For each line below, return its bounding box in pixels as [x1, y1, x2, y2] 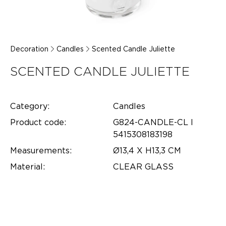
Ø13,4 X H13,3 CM [113, 146, 181, 155]
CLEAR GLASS [113, 162, 174, 172]
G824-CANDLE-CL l [113, 118, 193, 127]
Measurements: [10, 146, 72, 155]
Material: [10, 162, 45, 172]
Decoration [10, 45, 48, 53]
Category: [10, 101, 49, 111]
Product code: [10, 118, 66, 127]
